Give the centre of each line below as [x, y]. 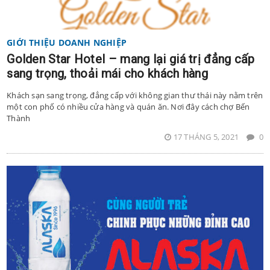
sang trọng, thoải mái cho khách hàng [108, 74]
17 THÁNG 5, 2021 [207, 137]
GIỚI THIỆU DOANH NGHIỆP [67, 43]
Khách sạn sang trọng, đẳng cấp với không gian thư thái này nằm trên [135, 96]
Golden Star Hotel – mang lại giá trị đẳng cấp [131, 59]
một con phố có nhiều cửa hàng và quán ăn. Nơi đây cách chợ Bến [128, 107]
